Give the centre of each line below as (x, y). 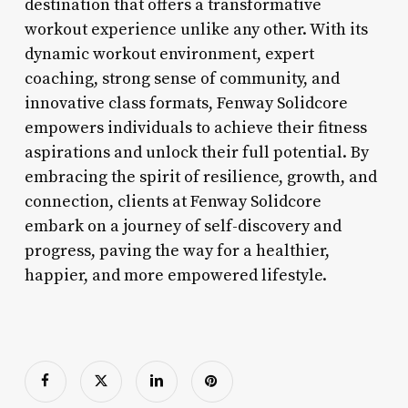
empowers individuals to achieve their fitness (195, 127)
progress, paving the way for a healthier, (177, 250)
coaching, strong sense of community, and (182, 78)
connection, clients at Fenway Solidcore (173, 201)
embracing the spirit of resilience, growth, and (200, 177)
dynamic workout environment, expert (169, 54)
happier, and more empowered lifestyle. (175, 275)
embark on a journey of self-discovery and (183, 226)
